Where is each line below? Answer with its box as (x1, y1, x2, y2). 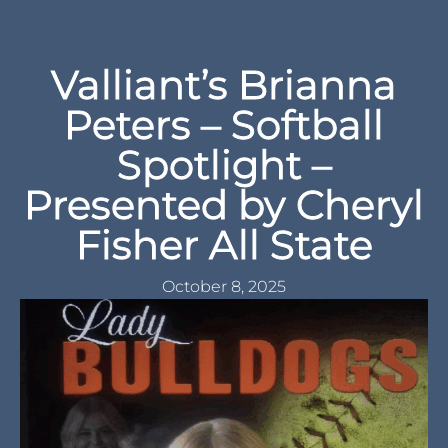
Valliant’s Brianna (51, 60, 397, 110)
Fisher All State (75, 220, 373, 270)
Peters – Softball (64, 100, 384, 150)
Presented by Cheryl (24, 180, 424, 230)
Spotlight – (116, 140, 332, 190)
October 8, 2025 (162, 277, 286, 297)
